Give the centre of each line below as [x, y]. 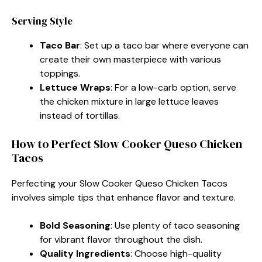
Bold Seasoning [75, 225]
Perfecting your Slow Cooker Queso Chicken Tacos [120, 183]
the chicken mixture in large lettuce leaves [129, 101]
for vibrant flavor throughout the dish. [121, 239]
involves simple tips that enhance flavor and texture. [124, 197]
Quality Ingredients [85, 253]
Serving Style [42, 21]
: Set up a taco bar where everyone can [164, 45]
